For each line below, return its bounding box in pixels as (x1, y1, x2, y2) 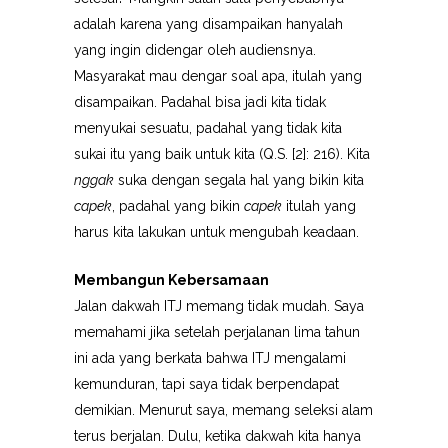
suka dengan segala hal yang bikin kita (114, 172, 364, 188)
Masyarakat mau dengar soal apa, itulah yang (74, 68, 362, 84)
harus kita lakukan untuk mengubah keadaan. (74, 224, 359, 240)
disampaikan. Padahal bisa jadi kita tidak (74, 94, 326, 110)
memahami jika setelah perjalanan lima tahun (74, 324, 360, 340)
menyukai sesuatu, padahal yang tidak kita (74, 120, 342, 136)
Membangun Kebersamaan (74, 272, 269, 288)
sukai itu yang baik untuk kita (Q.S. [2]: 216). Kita (74, 146, 370, 162)
